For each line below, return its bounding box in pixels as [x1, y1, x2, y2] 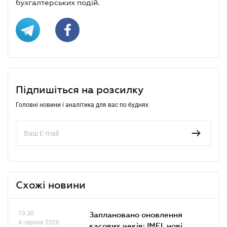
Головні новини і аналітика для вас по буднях [16, 107, 148, 115]
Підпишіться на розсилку [16, 90, 143, 101]
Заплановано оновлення [89, 215, 182, 225]
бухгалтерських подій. [16, 4, 100, 13]
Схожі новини [16, 185, 86, 197]
